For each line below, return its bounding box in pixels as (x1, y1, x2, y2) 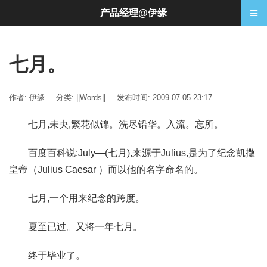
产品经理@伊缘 (100, 8, 167, 18)
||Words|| (76, 93, 105, 102)
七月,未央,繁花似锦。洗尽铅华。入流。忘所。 (9, 119, 223, 129)
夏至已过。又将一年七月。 (9, 222, 142, 232)
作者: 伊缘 (9, 93, 45, 102)
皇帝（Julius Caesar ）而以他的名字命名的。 (9, 164, 203, 175)
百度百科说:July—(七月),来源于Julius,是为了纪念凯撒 (9, 148, 255, 158)
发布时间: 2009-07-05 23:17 (117, 93, 212, 102)
